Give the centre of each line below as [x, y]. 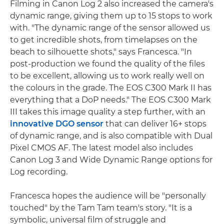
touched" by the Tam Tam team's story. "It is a [101, 208]
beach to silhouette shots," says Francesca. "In [101, 52]
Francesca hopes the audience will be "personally [108, 196]
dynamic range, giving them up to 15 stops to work [111, 16]
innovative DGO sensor [57, 124]
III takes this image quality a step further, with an [108, 112]
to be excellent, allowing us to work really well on [107, 76]
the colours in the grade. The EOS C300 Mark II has [111, 88]
